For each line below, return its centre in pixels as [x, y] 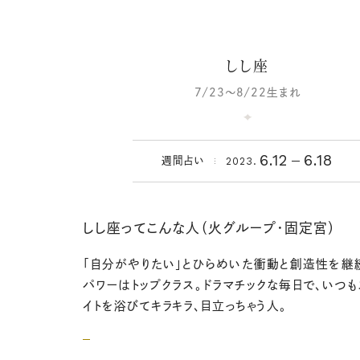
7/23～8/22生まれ [247, 92]
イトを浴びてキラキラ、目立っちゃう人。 [185, 305]
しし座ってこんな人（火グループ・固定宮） [210, 228]
